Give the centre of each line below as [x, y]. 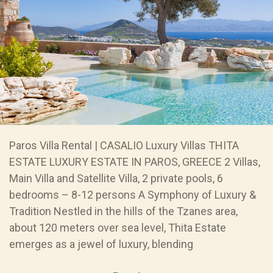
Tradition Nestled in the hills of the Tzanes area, [123, 211]
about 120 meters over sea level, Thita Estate [118, 227]
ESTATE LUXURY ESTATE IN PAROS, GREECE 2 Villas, [135, 161]
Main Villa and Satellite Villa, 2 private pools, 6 [116, 178]
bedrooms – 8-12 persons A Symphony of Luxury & [133, 194]
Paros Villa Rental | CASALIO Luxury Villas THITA [124, 145]
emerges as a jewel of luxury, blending [101, 244]
